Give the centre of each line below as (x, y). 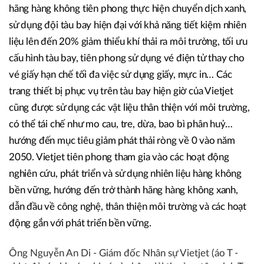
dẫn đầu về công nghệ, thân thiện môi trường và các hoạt (128, 207)
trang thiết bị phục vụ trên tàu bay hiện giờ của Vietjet (121, 91)
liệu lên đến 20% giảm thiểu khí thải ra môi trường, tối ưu (128, 42)
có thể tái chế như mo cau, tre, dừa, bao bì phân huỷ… (121, 124)
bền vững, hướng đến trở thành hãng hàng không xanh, (123, 190)
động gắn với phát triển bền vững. (80, 223)
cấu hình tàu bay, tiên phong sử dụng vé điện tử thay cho (127, 58)
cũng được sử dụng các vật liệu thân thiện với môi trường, (129, 108)
